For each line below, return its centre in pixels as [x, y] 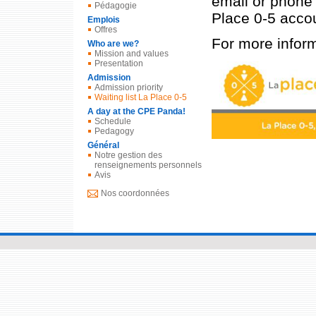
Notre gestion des [128, 155]
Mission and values [132, 53]
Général [103, 145]
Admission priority [129, 87]
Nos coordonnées [135, 193]
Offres [106, 29]
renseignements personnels [148, 165]
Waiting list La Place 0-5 [141, 97]
